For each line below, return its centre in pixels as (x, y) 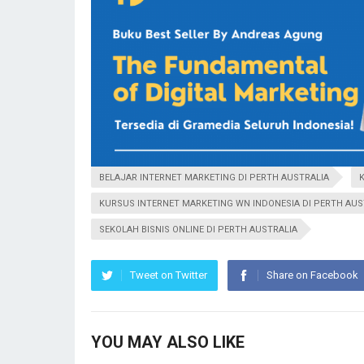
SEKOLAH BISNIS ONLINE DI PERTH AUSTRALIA (198, 230)
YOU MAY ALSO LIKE (168, 342)
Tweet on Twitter (169, 275)
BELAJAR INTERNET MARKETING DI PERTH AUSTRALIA (214, 178)
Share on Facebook (312, 275)
